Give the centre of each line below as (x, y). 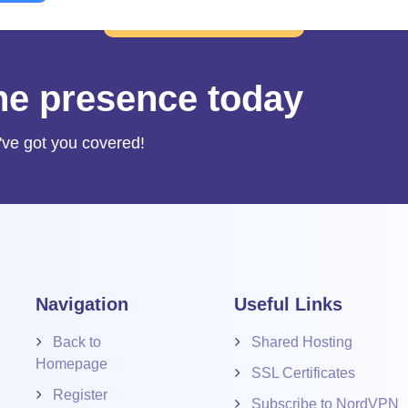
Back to (77, 342)
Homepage (71, 364)
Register (80, 395)
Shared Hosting (302, 342)
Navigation (82, 305)
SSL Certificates (303, 373)
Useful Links (288, 305)
